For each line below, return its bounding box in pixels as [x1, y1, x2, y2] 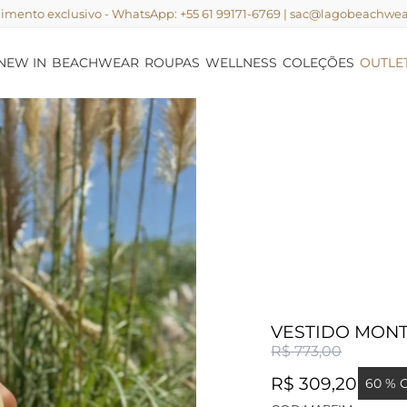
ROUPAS [144, 55, 200, 70]
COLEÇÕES [283, 55, 354, 70]
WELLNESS [205, 55, 277, 70]
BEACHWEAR [52, 55, 139, 70]
